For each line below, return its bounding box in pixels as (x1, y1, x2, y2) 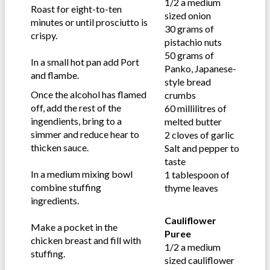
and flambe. (31, 69, 79, 81)
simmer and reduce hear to (31, 128, 139, 140)
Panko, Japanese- (165, 63, 236, 75)
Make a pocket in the (31, 221, 118, 233)
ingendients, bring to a (31, 115, 122, 127)
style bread (165, 76, 211, 88)
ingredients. (31, 195, 79, 207)
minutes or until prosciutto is (31, 16, 148, 28)
